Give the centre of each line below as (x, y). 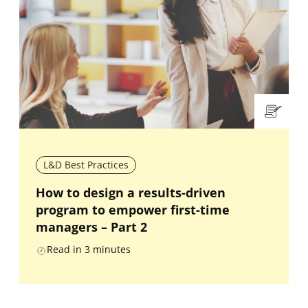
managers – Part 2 (91, 227)
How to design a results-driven (131, 193)
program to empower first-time (133, 210)
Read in (64, 250)
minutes (112, 250)
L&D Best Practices (86, 165)
